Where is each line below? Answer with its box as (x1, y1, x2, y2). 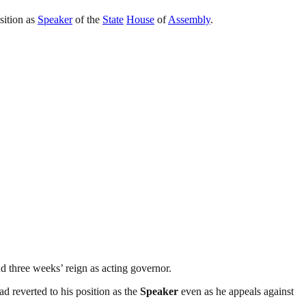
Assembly (168, 13, 210, 25)
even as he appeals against (178, 285, 294, 297)
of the (72, 13, 102, 25)
